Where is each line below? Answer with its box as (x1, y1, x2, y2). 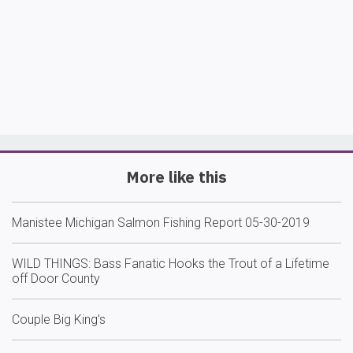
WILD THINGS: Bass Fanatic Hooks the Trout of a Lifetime (12, 256, 329, 271)
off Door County (12, 271, 100, 286)
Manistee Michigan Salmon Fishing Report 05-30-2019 (12, 215, 310, 230)
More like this (126, 166, 227, 188)
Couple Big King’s (12, 312, 106, 327)
